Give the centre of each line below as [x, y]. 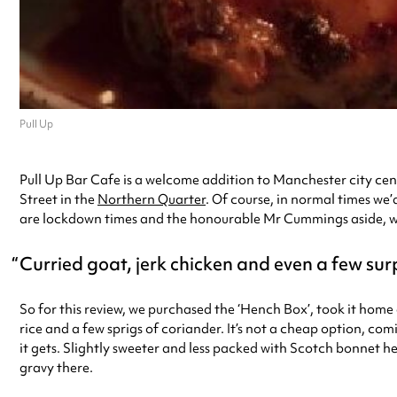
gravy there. [56, 367]
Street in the [58, 199]
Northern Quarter [152, 199]
